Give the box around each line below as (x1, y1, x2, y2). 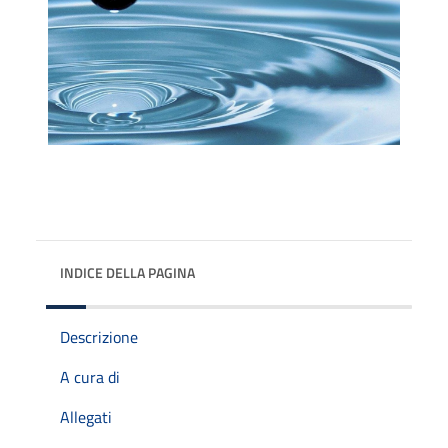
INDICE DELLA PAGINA (60, 261, 195, 283)
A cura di (60, 364, 120, 389)
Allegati (60, 404, 112, 429)
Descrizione (60, 324, 138, 349)
